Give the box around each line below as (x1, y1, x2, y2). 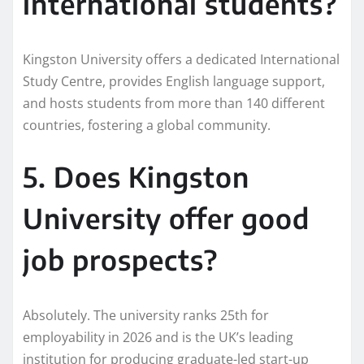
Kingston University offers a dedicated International (23, 50, 340, 68)
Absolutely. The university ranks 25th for (23, 305, 269, 324)
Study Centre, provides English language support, (23, 71, 325, 90)
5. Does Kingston (23, 158, 249, 193)
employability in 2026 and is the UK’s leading (23, 327, 293, 346)
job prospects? (23, 241, 218, 276)
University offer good (23, 200, 310, 235)
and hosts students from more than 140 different (23, 93, 325, 112)
